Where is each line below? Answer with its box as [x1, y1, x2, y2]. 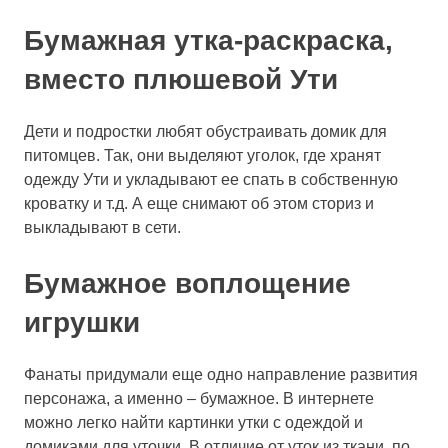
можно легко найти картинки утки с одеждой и [24, 413, 363, 431]
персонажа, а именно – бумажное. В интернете [24, 389, 374, 407]
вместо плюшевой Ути [24, 63, 338, 95]
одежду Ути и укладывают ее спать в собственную [24, 170, 398, 188]
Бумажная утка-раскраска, [24, 24, 393, 56]
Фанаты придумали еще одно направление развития [24, 365, 418, 383]
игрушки [24, 306, 140, 338]
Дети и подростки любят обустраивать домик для [24, 122, 387, 140]
